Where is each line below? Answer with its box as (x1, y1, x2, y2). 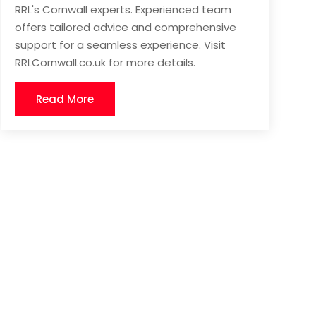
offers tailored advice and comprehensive (14, 20, 236, 35)
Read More (35, 92, 94, 107)
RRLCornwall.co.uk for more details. (14, 55, 195, 71)
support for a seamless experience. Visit (14, 37, 226, 53)
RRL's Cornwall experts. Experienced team (14, 2, 231, 18)
